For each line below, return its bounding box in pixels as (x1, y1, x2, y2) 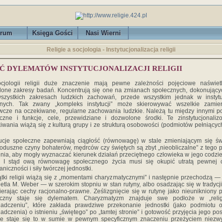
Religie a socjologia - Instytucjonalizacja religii (47, 46, 175, 53)
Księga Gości (32, 29, 73, 37)
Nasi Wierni (85, 29, 121, 37)
